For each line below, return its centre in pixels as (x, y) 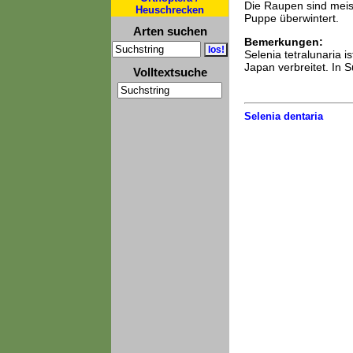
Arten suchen (170, 31)
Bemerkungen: (283, 42)
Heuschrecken (169, 10)
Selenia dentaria (283, 116)
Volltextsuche (170, 72)
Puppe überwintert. (291, 18)
